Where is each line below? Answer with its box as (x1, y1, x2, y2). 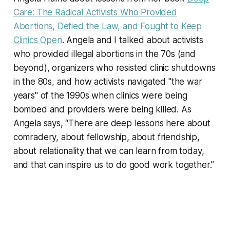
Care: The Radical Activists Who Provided (13, 7, 177, 18)
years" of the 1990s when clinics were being (13, 90, 187, 101)
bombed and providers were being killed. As (13, 104, 191, 115)
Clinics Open (13, 35, 62, 46)
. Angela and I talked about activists (62, 35, 203, 46)
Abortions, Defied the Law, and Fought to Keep (13, 21, 202, 32)
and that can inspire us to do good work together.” (13, 160, 215, 170)
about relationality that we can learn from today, (13, 146, 204, 157)
